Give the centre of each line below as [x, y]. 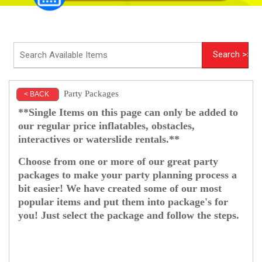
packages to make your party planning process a [127, 175]
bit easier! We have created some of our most [120, 189]
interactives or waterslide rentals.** [100, 139]
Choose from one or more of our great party [118, 162]
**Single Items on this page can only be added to [128, 113]
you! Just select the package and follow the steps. [130, 216]
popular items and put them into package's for [123, 202]
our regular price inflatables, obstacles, [106, 126]
